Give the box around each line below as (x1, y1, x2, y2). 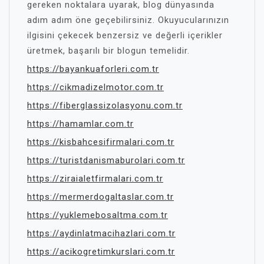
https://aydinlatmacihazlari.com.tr (27, 228, 176, 239)
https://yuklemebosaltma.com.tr (27, 210, 168, 220)
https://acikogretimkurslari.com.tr (27, 246, 175, 257)
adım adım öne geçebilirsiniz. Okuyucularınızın (27, 15, 229, 25)
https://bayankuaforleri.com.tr (27, 64, 159, 74)
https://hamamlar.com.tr (27, 118, 134, 129)
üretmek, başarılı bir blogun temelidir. (27, 45, 190, 56)
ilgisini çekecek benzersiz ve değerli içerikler (27, 30, 223, 41)
